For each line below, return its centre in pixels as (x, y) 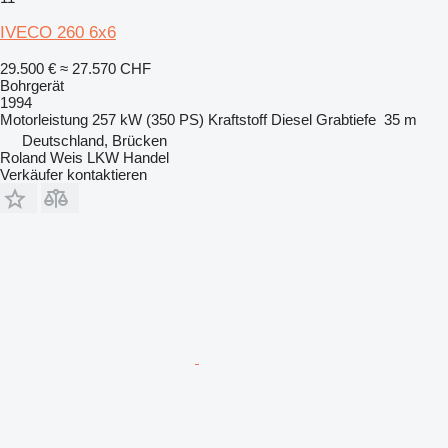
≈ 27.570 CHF (105, 68)
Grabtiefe (346, 119)
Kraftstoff (237, 119)
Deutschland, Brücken (94, 140)
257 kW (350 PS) (148, 119)
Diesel (291, 119)
